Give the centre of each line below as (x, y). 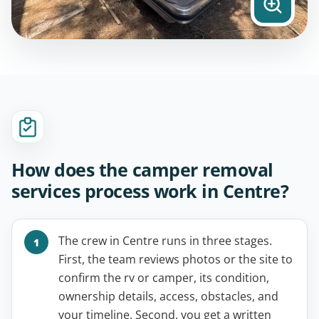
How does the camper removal (142, 170)
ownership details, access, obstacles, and (168, 297)
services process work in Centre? (150, 191)
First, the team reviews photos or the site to (176, 260)
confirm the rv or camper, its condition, (164, 278)
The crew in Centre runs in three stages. (165, 241)
